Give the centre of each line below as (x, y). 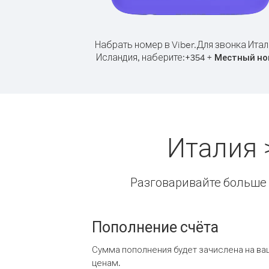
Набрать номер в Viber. (146, 44)
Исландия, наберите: (141, 57)
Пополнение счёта (155, 226)
